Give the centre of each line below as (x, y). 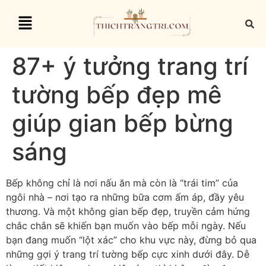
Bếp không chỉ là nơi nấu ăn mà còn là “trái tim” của (122, 183)
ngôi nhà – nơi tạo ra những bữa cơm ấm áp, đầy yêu (125, 197)
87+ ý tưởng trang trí (130, 66)
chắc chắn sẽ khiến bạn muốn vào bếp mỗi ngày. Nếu (126, 226)
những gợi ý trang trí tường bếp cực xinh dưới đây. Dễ (128, 254)
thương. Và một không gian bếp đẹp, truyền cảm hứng (128, 211)
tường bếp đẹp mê (117, 95)
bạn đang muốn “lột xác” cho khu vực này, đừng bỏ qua (131, 240)
